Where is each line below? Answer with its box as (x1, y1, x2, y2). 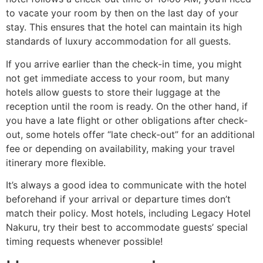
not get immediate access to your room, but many (6, 72, 230, 84)
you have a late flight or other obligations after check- (6, 114, 248, 126)
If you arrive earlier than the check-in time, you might (6, 58, 242, 70)
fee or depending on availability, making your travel (6, 142, 235, 154)
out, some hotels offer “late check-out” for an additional (6, 128, 255, 140)
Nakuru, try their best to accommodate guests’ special (6, 221, 248, 234)
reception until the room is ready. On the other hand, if (6, 100, 248, 112)
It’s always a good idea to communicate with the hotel (6, 179, 247, 191)
